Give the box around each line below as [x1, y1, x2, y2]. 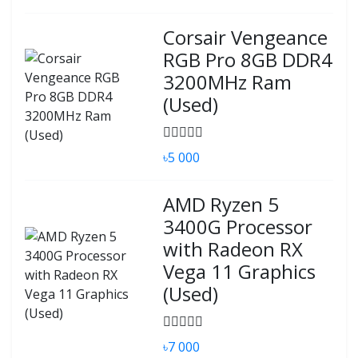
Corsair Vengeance [163, 24, 328, 50]
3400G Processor [163, 213, 313, 240]
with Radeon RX [163, 236, 304, 262]
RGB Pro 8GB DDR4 [163, 46, 333, 73]
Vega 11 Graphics [163, 258, 316, 284]
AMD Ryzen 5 [163, 191, 280, 217]
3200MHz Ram [163, 69, 292, 95]
